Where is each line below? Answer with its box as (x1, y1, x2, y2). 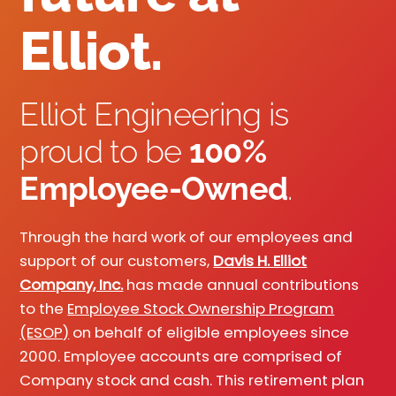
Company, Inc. (19, 273, 124, 295)
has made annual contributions (123, 273, 360, 295)
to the (19, 297, 68, 319)
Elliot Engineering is (19, 95, 289, 133)
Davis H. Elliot (213, 249, 308, 271)
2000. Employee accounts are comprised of (19, 345, 343, 367)
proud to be (19, 132, 189, 170)
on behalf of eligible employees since (69, 321, 350, 343)
